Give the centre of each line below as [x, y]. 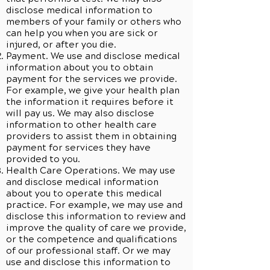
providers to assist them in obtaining [91, 136]
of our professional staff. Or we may [88, 251]
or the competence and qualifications [92, 239]
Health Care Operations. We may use [91, 171]
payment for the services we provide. [92, 79]
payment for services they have [78, 148]
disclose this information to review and [96, 216]
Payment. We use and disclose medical [93, 56]
